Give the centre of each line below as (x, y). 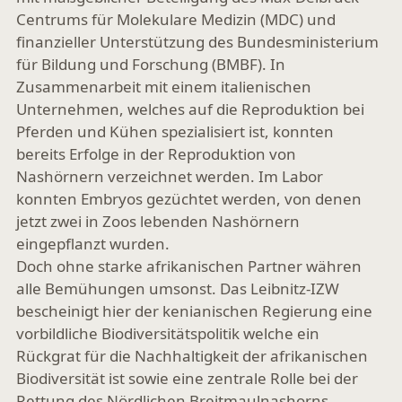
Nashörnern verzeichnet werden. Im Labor (170, 176)
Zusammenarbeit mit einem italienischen (164, 87)
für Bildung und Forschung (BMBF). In (151, 64)
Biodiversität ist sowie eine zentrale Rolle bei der (187, 378)
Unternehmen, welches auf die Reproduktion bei (190, 109)
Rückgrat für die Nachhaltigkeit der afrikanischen (192, 356)
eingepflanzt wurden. (93, 244)
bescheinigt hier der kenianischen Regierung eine (194, 311)
